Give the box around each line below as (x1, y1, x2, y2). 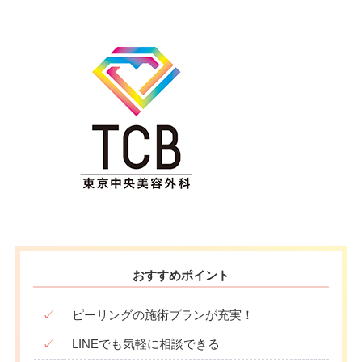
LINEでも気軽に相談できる (72, 338, 221, 351)
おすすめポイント (133, 268, 229, 283)
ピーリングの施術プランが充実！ (72, 309, 255, 322)
